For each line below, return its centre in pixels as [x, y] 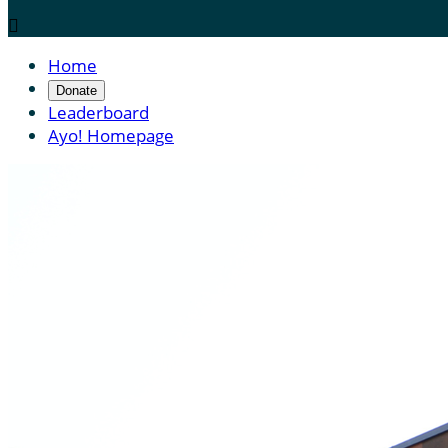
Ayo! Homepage [111, 135]
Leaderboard [98, 112]
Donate [76, 90]
